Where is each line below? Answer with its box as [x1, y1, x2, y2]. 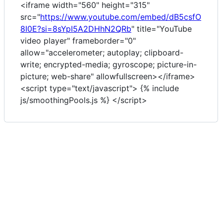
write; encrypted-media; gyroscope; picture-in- [20, 59, 197, 69]
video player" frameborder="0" [20, 35, 136, 46]
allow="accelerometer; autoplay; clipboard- [20, 47, 183, 57]
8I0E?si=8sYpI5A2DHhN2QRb [20, 23, 131, 34]
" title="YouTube [131, 23, 192, 34]
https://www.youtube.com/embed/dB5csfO [40, 11, 201, 22]
